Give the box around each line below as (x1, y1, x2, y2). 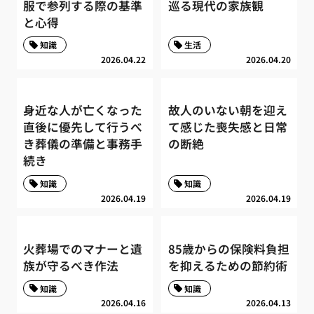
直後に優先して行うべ (23, 118, 143, 136)
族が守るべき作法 (23, 257, 119, 275)
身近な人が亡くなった (23, 102, 143, 119)
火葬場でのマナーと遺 (23, 240, 143, 258)
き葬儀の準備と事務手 (23, 135, 143, 153)
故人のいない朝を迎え (168, 102, 287, 119)
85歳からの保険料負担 (168, 240, 289, 258)
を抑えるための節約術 (168, 257, 287, 275)
